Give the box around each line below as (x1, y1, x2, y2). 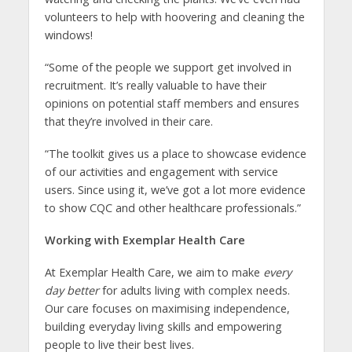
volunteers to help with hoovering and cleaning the (44, 9, 305, 25)
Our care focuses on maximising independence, (44, 300, 290, 316)
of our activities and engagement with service (44, 164, 278, 180)
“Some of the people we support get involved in (44, 60, 291, 75)
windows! (44, 27, 93, 43)
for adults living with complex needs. (98, 282, 290, 298)
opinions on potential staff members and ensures (44, 96, 299, 112)
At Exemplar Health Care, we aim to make (44, 264, 263, 280)
